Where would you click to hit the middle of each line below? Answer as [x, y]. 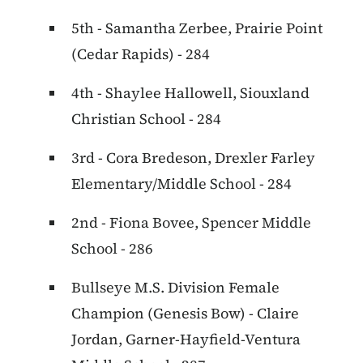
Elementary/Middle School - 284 [181, 184]
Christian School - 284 [146, 119]
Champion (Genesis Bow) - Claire [185, 314]
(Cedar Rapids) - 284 [141, 54]
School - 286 [112, 249]
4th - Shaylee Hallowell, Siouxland [190, 93]
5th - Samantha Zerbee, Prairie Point [197, 28]
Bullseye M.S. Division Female [175, 288]
